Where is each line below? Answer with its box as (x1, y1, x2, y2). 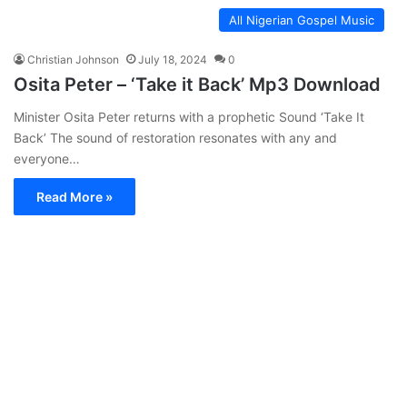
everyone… (14, 150, 80, 166)
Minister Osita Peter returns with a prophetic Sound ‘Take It (14, 108, 364, 124)
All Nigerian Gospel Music (229, 12, 374, 27)
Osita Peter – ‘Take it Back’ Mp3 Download (14, 73, 381, 95)
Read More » (36, 188, 113, 204)
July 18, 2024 (138, 52, 207, 66)
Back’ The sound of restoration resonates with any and (14, 129, 337, 145)
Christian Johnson (27, 52, 119, 66)
